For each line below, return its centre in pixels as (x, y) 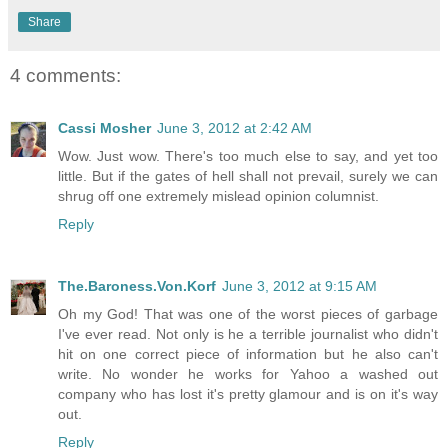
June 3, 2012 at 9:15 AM (299, 285)
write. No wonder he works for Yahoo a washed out (248, 373)
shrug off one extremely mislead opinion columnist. (218, 195)
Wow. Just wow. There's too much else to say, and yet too (248, 155)
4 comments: (65, 76)
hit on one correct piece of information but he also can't (248, 353)
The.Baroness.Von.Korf (137, 285)
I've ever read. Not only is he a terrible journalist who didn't (248, 333)
